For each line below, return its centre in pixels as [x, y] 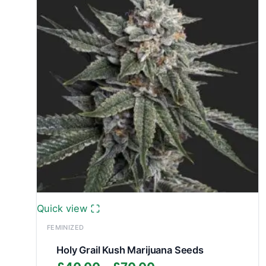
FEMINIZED [65, 228]
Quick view [62, 208]
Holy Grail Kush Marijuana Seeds [130, 250]
